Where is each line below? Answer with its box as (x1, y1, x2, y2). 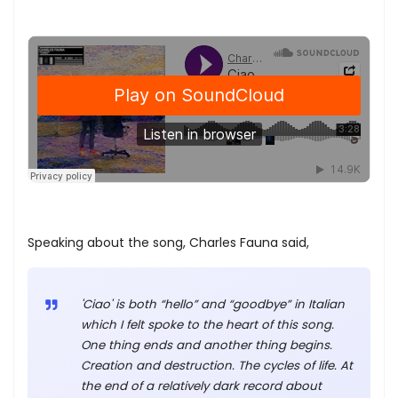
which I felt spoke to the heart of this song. (81, 316, 334, 334)
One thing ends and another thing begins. (81, 337, 332, 354)
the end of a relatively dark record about (81, 378, 322, 395)
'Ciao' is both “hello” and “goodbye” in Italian (81, 296, 345, 314)
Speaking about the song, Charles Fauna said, (28, 234, 309, 252)
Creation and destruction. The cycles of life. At (81, 357, 353, 375)
